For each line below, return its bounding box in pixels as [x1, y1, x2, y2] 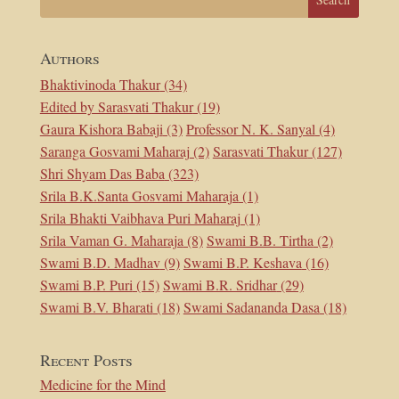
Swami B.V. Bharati [39, 297, 153, 316]
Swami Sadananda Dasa [183, 297, 320, 316]
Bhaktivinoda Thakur [39, 74, 160, 94]
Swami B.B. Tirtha [206, 230, 313, 249]
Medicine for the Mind [39, 374, 166, 394]
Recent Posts [39, 348, 133, 370]
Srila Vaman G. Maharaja [39, 230, 183, 249]
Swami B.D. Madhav [39, 252, 160, 272]
